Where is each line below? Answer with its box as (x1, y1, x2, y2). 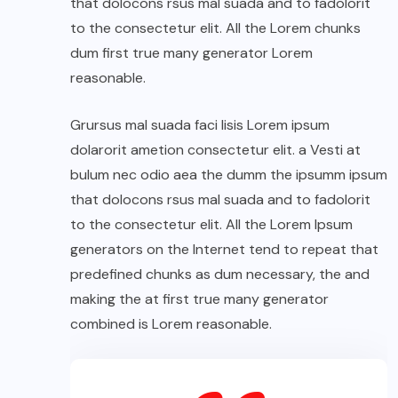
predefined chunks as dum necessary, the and (70, 265, 370, 284)
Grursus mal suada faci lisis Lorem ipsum (70, 115, 330, 135)
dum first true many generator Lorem (70, 44, 313, 63)
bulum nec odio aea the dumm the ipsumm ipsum (70, 165, 387, 185)
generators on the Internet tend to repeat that (70, 240, 378, 259)
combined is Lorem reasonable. (70, 314, 272, 334)
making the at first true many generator (70, 290, 329, 309)
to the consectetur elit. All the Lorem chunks (70, 19, 361, 38)
